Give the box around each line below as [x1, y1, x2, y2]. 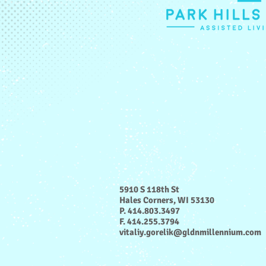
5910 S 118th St [119, 184, 179, 195]
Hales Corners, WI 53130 [119, 195, 214, 205]
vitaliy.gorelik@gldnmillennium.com [119, 227, 261, 237]
